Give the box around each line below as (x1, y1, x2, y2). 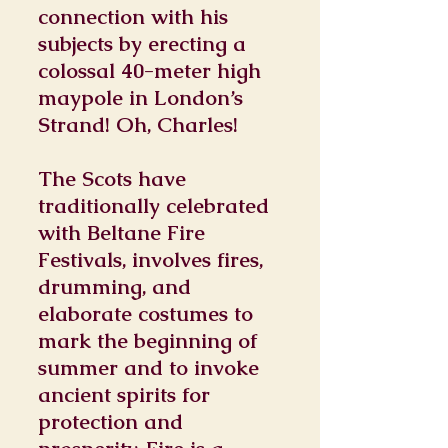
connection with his (38, 3, 228, 30)
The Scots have (38, 165, 186, 192)
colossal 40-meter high (38, 57, 261, 84)
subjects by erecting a (38, 30, 246, 57)
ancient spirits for (38, 381, 210, 408)
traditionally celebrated (38, 192, 269, 219)
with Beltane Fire (38, 219, 205, 246)
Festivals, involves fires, (38, 246, 263, 273)
